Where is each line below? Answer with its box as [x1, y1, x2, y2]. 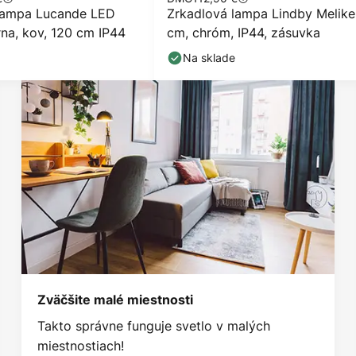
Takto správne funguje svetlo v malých [37, 316, 270, 335]
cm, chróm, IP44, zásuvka [167, 24, 320, 41]
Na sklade [183, 50, 235, 65]
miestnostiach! [37, 336, 124, 354]
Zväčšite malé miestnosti [37, 291, 193, 308]
